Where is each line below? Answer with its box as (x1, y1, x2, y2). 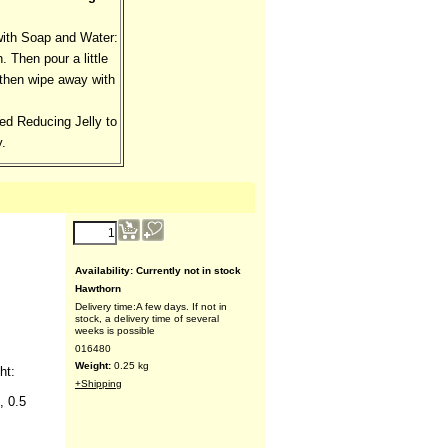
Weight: (75, 359, 114, 371)
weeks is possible (75, 324, 155, 336)
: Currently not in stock (130, 264, 241, 276)
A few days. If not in (136, 300, 227, 312)
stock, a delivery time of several (75, 312, 219, 324)
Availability (75, 264, 130, 276)
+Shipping (75, 377, 122, 389)
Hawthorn (75, 282, 121, 294)
